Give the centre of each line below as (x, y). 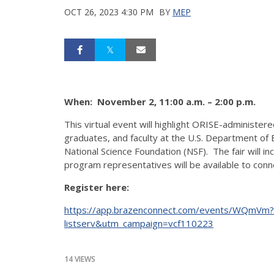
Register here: (97, 187)
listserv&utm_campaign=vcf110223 (139, 223)
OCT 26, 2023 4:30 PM (109, 12)
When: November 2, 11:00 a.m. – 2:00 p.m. (160, 101)
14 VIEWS (80, 259)
